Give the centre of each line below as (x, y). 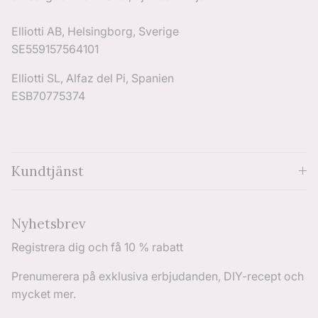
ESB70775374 (48, 96)
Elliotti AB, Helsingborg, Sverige (95, 32)
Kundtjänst (48, 171)
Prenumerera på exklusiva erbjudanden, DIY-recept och (158, 276)
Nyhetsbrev (49, 224)
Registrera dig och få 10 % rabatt (97, 247)
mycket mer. (44, 294)
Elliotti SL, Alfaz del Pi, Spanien (93, 78)
